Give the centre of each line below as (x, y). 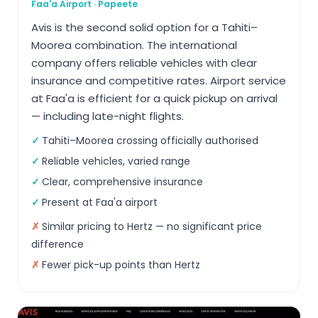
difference (57, 245)
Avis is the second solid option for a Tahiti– (144, 28)
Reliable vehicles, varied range (116, 161)
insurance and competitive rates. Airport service (159, 81)
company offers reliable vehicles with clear (144, 63)
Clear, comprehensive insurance (122, 182)
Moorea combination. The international (134, 45)
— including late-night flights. (108, 116)
